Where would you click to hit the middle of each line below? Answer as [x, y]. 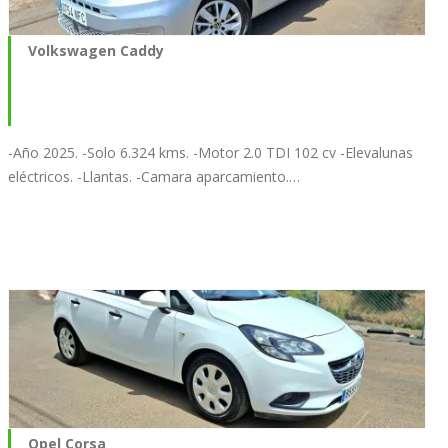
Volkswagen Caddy [96, 50]
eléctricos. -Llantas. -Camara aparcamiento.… [154, 176]
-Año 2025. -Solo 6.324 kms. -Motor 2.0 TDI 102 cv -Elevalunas [210, 152]
